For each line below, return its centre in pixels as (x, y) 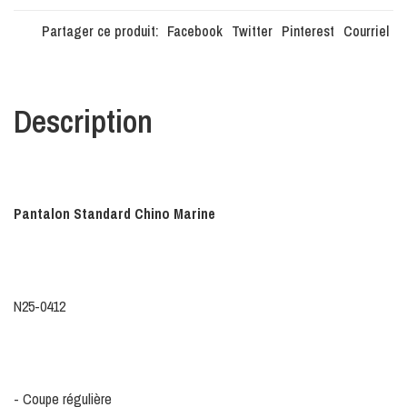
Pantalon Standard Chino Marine (114, 214)
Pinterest (308, 31)
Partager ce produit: (100, 31)
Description (83, 122)
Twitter (252, 31)
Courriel (366, 31)
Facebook (195, 31)
